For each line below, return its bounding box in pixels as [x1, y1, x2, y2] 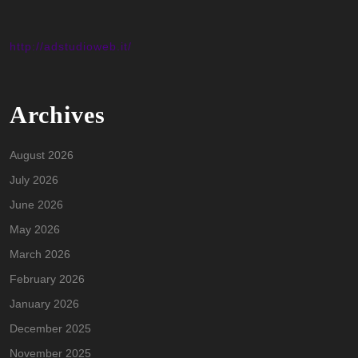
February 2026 [10, 272, 85, 286]
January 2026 [10, 297, 79, 311]
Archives [10, 101, 105, 129]
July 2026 [10, 173, 58, 187]
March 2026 [10, 248, 70, 261]
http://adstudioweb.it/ [10, 40, 132, 54]
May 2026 [10, 223, 60, 237]
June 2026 [10, 198, 63, 212]
